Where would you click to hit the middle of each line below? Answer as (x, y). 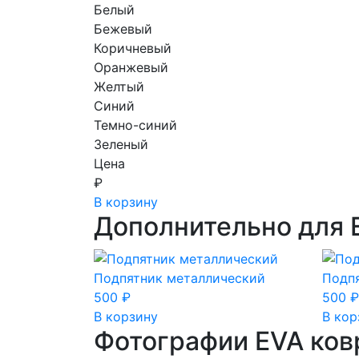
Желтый (119, 86)
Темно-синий (135, 125)
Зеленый (121, 144)
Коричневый (133, 48)
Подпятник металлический (179, 278)
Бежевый (123, 28)
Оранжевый (131, 67)
